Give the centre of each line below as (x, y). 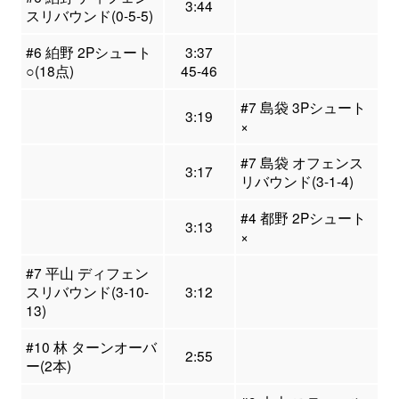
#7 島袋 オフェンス (301, 163)
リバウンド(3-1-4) (297, 181)
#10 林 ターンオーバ (91, 347)
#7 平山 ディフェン (87, 273)
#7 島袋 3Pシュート (303, 107)
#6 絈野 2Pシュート (88, 52)
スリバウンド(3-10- (87, 292)
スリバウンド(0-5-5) (89, 16)
